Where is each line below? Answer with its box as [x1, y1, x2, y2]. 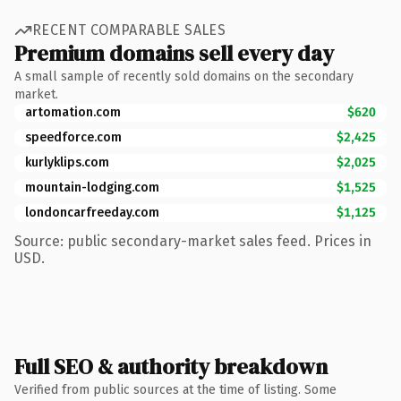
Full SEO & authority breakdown [14, 351, 328, 381]
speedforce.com [25, 129, 122, 145]
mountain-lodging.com [25, 179, 159, 195]
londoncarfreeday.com [25, 204, 159, 220]
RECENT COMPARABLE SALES [32, 21, 226, 38]
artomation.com [25, 104, 121, 120]
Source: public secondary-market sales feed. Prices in [14, 232, 371, 250]
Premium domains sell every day [14, 38, 334, 68]
